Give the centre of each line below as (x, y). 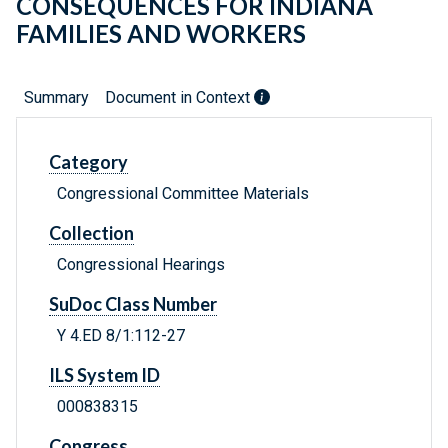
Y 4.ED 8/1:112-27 (121, 336)
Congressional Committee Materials (183, 194)
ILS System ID (104, 375)
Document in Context (179, 98)
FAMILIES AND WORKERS (161, 34)
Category (88, 162)
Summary (56, 98)
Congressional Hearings (141, 265)
